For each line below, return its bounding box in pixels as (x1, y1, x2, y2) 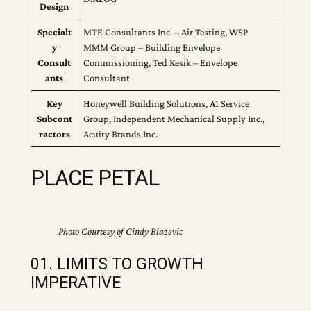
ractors (38, 128, 70, 140)
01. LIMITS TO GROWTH (30, 254, 203, 274)
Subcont (36, 112, 72, 124)
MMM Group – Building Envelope (83, 41, 221, 53)
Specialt (37, 26, 72, 37)
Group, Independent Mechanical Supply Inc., (83, 112, 265, 124)
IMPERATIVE (30, 273, 121, 293)
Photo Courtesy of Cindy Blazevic (58, 226, 183, 237)
